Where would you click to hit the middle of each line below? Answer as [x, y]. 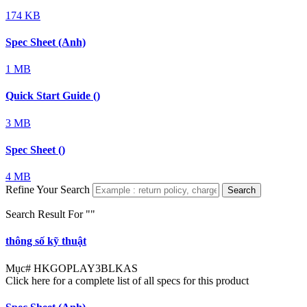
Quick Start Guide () [53, 96]
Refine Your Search [48, 190]
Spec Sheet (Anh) [46, 42]
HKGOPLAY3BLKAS [86, 268]
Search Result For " [48, 214]
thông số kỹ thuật [46, 241]
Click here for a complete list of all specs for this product [127, 280]
